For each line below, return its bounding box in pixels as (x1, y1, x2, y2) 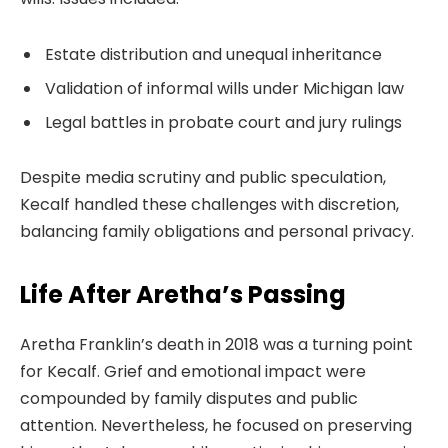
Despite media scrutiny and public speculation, (20, 165, 386, 189)
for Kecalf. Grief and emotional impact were (20, 360, 366, 384)
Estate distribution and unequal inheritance (45, 42, 382, 66)
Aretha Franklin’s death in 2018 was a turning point (20, 333, 413, 357)
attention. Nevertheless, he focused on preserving (20, 414, 412, 438)
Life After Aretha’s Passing (20, 278, 346, 312)
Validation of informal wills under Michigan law (45, 76, 404, 100)
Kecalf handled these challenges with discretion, (20, 192, 399, 216)
